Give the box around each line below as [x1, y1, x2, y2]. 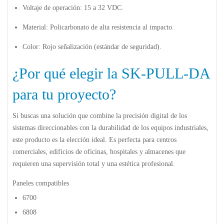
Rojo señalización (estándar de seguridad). [40, 42, 161, 50]
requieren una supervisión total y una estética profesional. [12, 159, 175, 167]
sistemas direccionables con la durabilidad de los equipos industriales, [12, 123, 208, 131]
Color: [22, 42, 40, 50]
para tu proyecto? [12, 85, 116, 102]
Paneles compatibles [12, 179, 69, 187]
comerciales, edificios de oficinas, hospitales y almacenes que [12, 147, 185, 155]
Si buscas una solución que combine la [12, 111, 123, 119]
